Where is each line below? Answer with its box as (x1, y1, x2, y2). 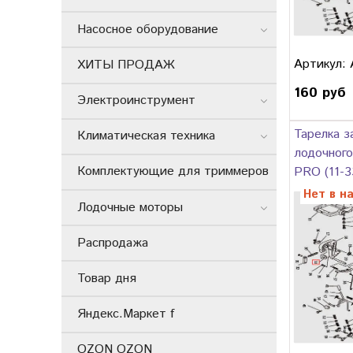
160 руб (294, 82, 346, 103)
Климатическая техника (77, 127, 215, 146)
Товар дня (77, 269, 136, 288)
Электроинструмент (77, 91, 195, 110)
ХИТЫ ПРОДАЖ (77, 55, 175, 74)
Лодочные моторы (77, 198, 183, 217)
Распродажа (77, 233, 148, 252)
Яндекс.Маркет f (77, 305, 174, 324)
